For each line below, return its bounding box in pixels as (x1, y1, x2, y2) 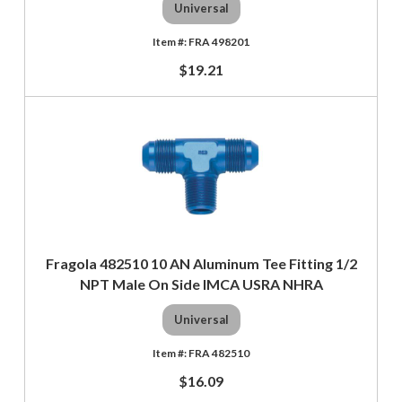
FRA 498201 (188, 34, 249, 48)
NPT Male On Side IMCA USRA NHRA (79, 275, 323, 293)
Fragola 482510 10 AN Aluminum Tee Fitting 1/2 (45, 254, 357, 272)
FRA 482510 (188, 345, 249, 360)
